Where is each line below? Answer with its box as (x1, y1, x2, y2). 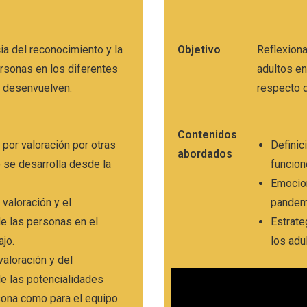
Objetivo (177, 43, 221, 57)
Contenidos (177, 128, 237, 142)
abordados (177, 147, 232, 161)
